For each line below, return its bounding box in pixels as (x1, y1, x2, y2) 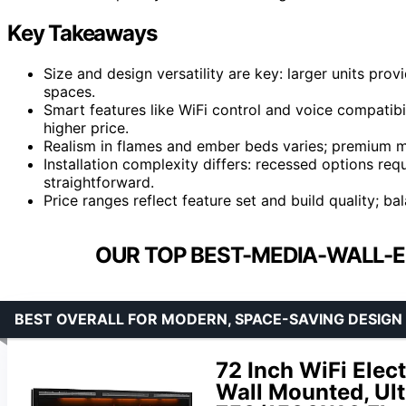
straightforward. (43, 172, 154, 191)
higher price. (43, 118, 129, 137)
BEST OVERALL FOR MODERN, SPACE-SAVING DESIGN (14, 309, 402, 328)
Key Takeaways (7, 19, 157, 46)
